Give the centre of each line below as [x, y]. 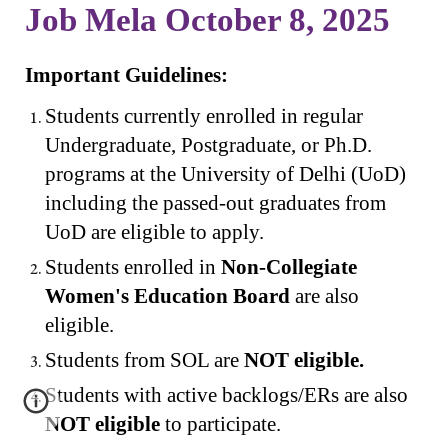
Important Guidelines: [127, 74]
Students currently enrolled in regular [204, 116]
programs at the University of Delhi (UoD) [226, 174]
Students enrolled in [133, 267]
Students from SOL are [145, 360]
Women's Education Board [168, 296]
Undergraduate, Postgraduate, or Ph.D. [209, 145]
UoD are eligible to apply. [155, 232]
